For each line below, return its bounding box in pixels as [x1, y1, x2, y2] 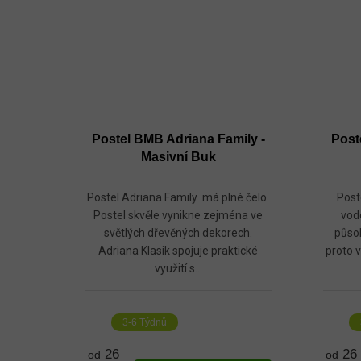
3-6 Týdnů [122, 317, 167, 329]
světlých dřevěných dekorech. [104, 226, 253, 240]
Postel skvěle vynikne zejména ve [93, 209, 263, 222]
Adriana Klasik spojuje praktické [98, 244, 259, 258]
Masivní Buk [140, 150, 216, 164]
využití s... [154, 262, 202, 276]
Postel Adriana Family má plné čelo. [87, 191, 270, 205]
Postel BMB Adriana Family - [91, 132, 265, 147]
